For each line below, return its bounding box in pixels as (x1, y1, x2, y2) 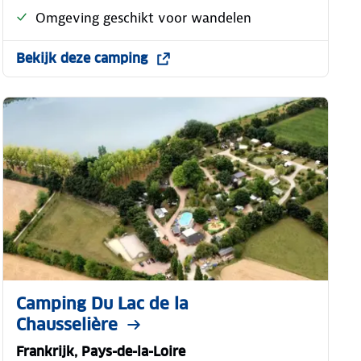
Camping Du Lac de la (15, 293, 189, 314)
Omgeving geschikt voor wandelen (35, 8, 251, 27)
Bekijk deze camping (15, 49, 147, 67)
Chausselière (15, 313, 118, 335)
